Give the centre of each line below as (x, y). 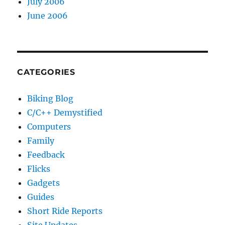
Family (41, 140)
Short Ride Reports (65, 211)
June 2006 (48, 15)
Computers (49, 126)
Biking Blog (50, 98)
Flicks (39, 168)
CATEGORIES (46, 72)
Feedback (46, 154)
